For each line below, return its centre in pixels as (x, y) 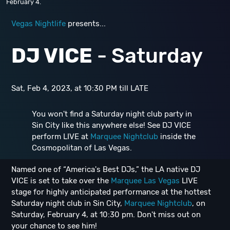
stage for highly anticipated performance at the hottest (111, 192)
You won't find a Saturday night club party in (112, 114)
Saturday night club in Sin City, (68, 203)
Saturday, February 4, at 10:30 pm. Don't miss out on (106, 215)
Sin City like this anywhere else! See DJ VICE (111, 125)
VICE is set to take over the (61, 181)
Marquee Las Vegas (145, 181)
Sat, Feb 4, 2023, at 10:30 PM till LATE (80, 88)
